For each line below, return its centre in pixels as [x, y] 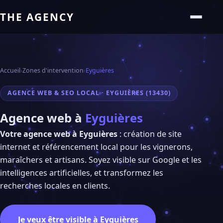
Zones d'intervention [53, 70]
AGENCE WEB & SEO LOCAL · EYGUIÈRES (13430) [89, 93]
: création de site [150, 134]
